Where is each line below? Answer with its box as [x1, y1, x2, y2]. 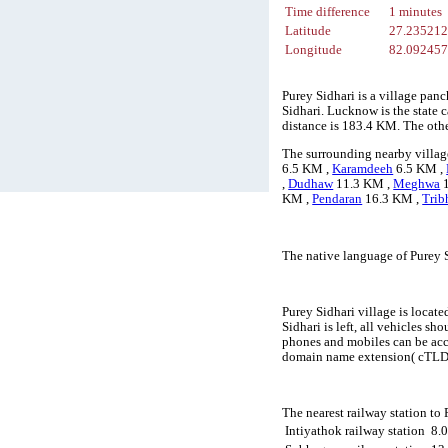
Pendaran [312, 192, 363, 207]
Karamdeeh [332, 162, 394, 177]
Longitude [285, 43, 343, 58]
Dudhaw [288, 177, 334, 192]
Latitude [285, 24, 332, 39]
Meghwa [393, 177, 441, 192]
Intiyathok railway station [285, 423, 426, 438]
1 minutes [389, 5, 443, 20]
